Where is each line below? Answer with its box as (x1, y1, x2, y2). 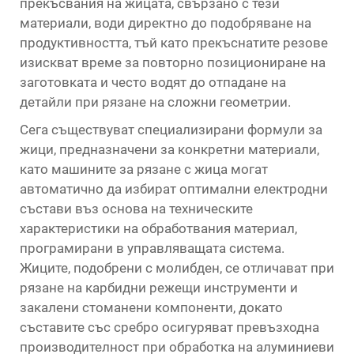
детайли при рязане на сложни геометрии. (20, 94, 291, 110)
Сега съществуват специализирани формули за (20, 122, 322, 137)
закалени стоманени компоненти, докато (20, 299, 283, 315)
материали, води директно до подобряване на (20, 15, 311, 31)
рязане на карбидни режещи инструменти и (20, 280, 298, 296)
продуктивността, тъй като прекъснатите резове (20, 35, 328, 51)
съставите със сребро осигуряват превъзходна (20, 319, 319, 335)
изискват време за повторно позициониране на (20, 55, 326, 70)
